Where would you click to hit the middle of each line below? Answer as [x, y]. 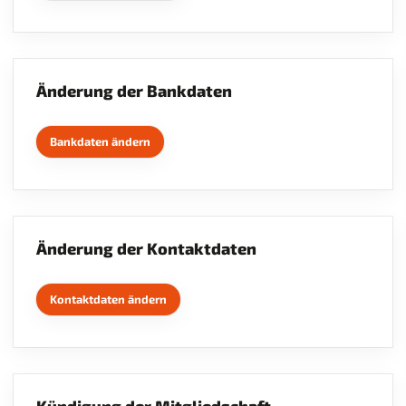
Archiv [63, 77]
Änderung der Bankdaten [134, 91]
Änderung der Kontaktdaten [146, 249]
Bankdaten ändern [100, 142]
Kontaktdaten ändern [108, 300]
